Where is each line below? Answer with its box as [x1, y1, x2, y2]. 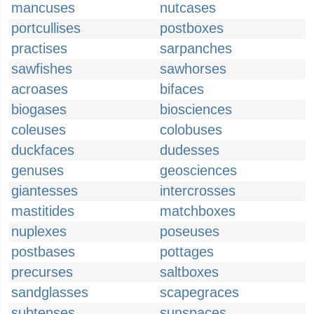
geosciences [160, 163, 237, 178]
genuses [11, 163, 64, 178]
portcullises [11, 20, 81, 36]
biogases [11, 102, 67, 117]
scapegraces [160, 285, 239, 300]
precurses [11, 264, 73, 280]
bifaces [160, 81, 204, 97]
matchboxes [160, 203, 235, 219]
